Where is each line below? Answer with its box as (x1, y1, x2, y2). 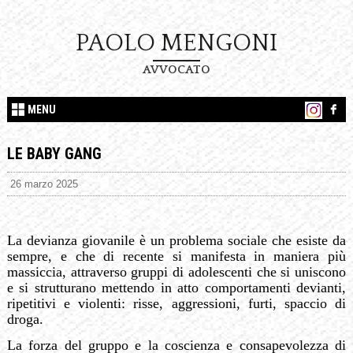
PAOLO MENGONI (75, 30, 277, 57)
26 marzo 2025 (10, 177, 79, 190)
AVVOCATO (142, 63, 210, 76)
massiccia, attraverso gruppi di (6, 263, 188, 280)
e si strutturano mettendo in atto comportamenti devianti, (6, 279, 347, 295)
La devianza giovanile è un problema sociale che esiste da (6, 232, 347, 248)
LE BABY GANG (6, 144, 102, 163)
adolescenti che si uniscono (188, 263, 347, 280)
